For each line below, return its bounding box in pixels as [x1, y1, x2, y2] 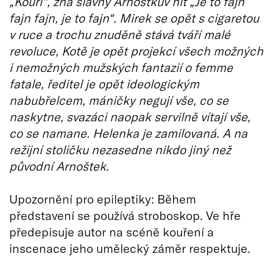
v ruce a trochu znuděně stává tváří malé [9, 26, 230, 41]
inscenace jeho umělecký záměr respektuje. [9, 240, 250, 255]
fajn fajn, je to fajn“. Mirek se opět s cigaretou [9, 10, 259, 25]
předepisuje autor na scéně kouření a [9, 224, 214, 239]
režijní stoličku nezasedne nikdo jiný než [9, 141, 231, 157]
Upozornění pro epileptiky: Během [9, 191, 196, 206]
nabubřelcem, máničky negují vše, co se [9, 92, 229, 107]
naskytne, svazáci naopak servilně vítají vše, [9, 108, 250, 124]
